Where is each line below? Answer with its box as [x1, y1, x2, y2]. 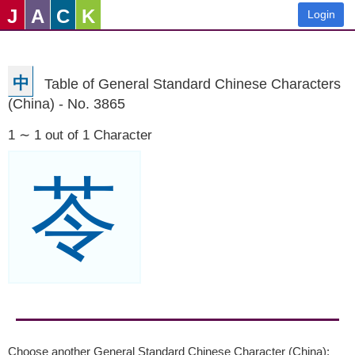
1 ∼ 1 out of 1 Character [8, 128, 152, 143]
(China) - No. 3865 [8, 96, 125, 112]
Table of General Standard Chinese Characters [44, 75, 341, 92]
